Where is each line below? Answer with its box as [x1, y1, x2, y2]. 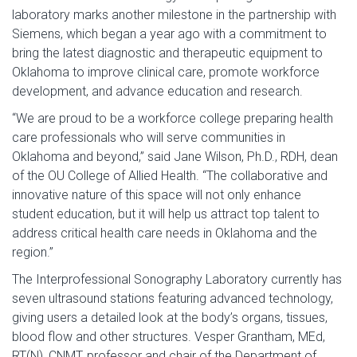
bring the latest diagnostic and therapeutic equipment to [12, 45, 323, 61]
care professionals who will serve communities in [12, 130, 285, 145]
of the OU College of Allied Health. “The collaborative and [12, 168, 328, 183]
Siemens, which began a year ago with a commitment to [12, 26, 327, 41]
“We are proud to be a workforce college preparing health [12, 111, 333, 126]
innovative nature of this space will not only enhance [12, 187, 301, 202]
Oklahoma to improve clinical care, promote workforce [12, 65, 320, 80]
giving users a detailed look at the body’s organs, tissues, [12, 310, 328, 325]
